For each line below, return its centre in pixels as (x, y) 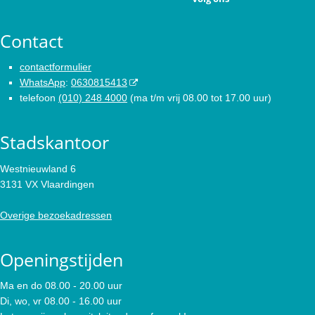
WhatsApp (43, 83)
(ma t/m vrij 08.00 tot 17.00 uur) (199, 98)
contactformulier (56, 67)
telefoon (39, 98)
